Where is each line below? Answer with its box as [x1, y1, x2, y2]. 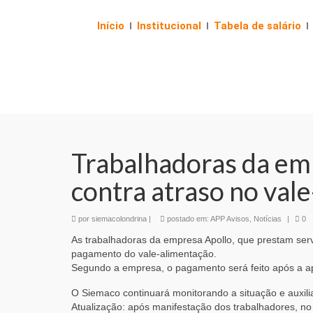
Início [97, 20, 124, 32]
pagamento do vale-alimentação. [71, 247, 217, 259]
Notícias [254, 214, 282, 223]
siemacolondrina [92, 214, 147, 223]
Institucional [137, 20, 201, 32]
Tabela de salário [214, 20, 301, 32]
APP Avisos [210, 214, 249, 223]
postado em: [165, 214, 210, 223]
